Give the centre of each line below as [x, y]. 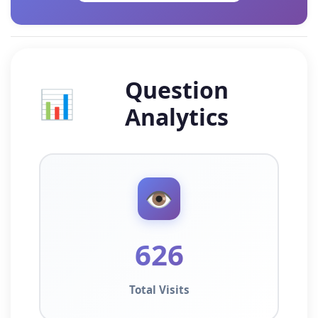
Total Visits [159, 290]
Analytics [177, 117]
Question [177, 90]
